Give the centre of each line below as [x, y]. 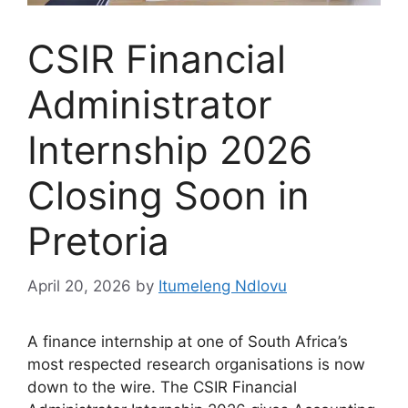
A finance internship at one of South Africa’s [188, 341]
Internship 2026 [170, 150]
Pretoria [98, 241]
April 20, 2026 [79, 286]
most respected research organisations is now [196, 364]
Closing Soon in [168, 196]
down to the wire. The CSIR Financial [162, 387]
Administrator [150, 105]
